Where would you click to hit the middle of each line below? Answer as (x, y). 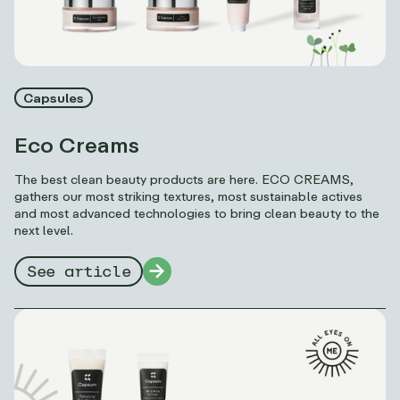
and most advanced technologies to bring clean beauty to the (197, 213)
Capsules (54, 98)
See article (79, 272)
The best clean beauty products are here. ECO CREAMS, (184, 179)
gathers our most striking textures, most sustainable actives (188, 196)
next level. (44, 230)
